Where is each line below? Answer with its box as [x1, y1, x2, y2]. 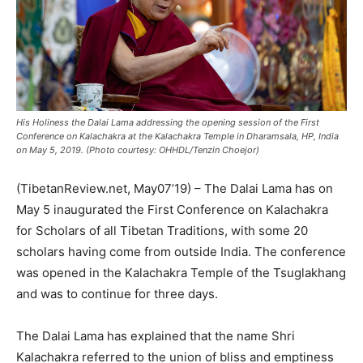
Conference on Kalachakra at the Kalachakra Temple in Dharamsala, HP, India [16, 130, 339, 142]
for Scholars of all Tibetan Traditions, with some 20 [16, 222, 308, 238]
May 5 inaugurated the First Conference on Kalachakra [16, 201, 328, 217]
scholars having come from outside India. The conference [16, 243, 346, 259]
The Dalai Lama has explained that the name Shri [16, 327, 295, 344]
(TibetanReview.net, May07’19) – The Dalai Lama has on [16, 180, 333, 196]
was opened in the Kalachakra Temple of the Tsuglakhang [16, 264, 346, 280]
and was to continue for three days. [16, 285, 218, 301]
